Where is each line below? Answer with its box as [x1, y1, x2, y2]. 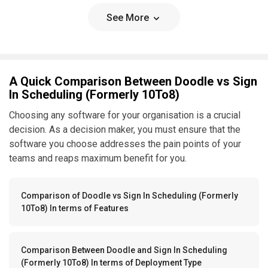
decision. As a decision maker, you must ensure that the [9, 123, 240, 135]
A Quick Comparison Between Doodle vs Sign [9, 74, 257, 89]
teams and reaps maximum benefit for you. [9, 152, 187, 164]
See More [106, 11, 151, 23]
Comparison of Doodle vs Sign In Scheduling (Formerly [21, 190, 238, 200]
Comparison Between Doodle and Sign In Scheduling [21, 245, 227, 255]
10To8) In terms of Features [21, 203, 129, 213]
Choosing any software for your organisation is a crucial [9, 109, 240, 121]
